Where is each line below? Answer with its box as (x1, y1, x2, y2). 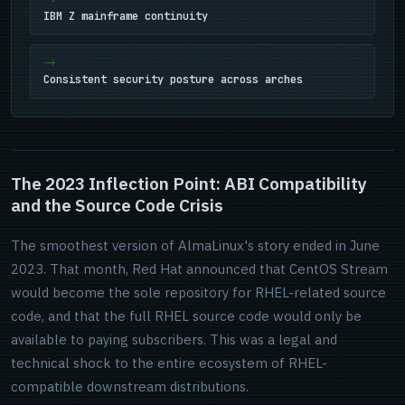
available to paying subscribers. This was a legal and (11, 331, 337, 348)
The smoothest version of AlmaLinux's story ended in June (11, 237, 380, 254)
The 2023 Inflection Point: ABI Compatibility (11, 173, 367, 194)
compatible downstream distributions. (11, 378, 249, 395)
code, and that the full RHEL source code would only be (11, 307, 362, 325)
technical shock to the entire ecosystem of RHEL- (11, 354, 327, 372)
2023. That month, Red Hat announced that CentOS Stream (11, 260, 388, 278)
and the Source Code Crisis (11, 194, 223, 216)
